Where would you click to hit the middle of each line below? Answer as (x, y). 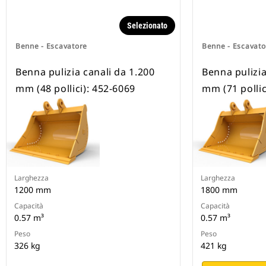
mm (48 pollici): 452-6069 (75, 89)
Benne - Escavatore (51, 46)
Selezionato (147, 26)
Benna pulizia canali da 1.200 (85, 72)
